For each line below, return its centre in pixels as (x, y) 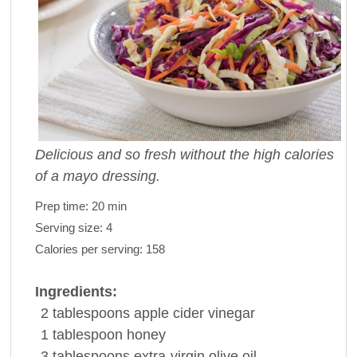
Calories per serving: (90, 249)
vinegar (231, 313)
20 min (109, 206)
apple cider (169, 313)
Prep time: (63, 206)
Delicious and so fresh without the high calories (184, 154)
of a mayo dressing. (97, 176)
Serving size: (70, 227)
